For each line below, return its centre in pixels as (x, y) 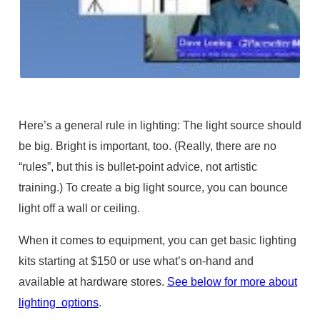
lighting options (58, 302)
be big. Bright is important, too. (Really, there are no (147, 145)
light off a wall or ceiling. (79, 207)
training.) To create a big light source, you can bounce (153, 187)
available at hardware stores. (92, 282)
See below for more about (232, 282)
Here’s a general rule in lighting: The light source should (160, 125)
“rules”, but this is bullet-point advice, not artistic (137, 166)
